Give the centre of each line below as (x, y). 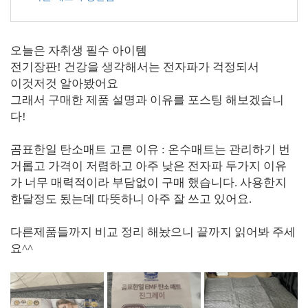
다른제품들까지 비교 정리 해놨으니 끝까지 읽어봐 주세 (153, 232)
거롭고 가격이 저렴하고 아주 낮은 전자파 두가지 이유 (148, 166)
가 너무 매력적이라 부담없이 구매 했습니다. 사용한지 (148, 183)
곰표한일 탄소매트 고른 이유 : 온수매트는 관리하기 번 (150, 150)
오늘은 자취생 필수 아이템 (79, 51)
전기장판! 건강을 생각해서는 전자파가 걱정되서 (135, 67)
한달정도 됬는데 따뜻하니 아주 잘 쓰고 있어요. (131, 199)
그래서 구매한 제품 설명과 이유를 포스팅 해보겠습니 (147, 100)
